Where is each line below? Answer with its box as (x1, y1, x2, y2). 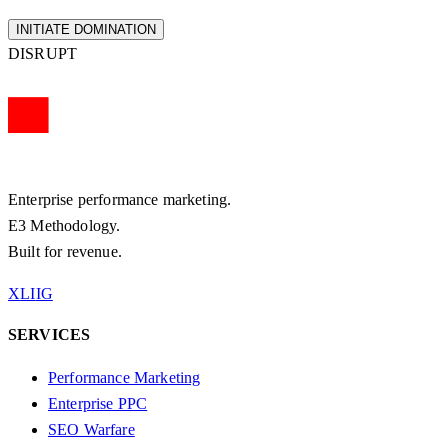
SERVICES (8, 326, 91, 344)
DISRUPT (8, 45, 78, 63)
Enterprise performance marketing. (8, 191, 232, 209)
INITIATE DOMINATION (16, 22, 156, 38)
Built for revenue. (8, 243, 122, 261)
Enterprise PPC (48, 394, 148, 412)
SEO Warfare (48, 420, 135, 438)
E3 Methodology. (8, 217, 121, 235)
